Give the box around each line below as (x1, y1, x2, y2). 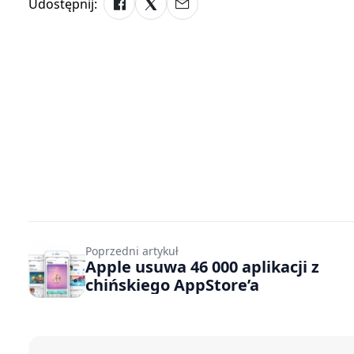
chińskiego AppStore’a (85, 274, 259, 296)
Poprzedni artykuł (85, 243, 179, 258)
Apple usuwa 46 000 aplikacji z (85, 256, 319, 277)
